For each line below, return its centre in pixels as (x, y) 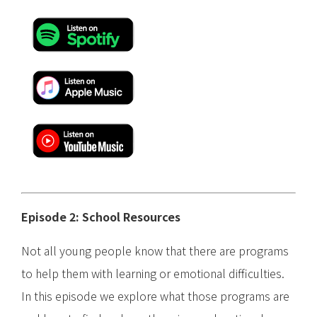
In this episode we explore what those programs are (155, 296)
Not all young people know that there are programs (155, 251)
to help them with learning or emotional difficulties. (153, 273)
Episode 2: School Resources (101, 217)
